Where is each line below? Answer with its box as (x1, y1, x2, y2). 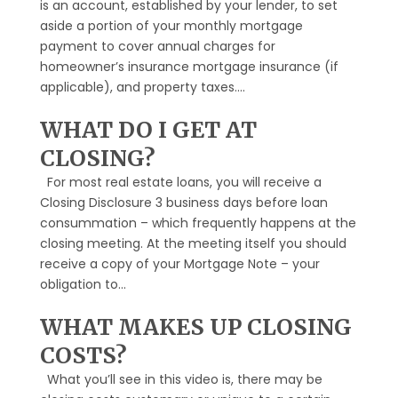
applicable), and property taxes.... (39, 78, 245, 96)
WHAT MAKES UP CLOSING (39, 313, 352, 341)
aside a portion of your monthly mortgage (39, 17, 303, 35)
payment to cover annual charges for (39, 37, 275, 55)
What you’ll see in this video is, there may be (39, 370, 322, 388)
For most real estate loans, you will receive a (39, 173, 322, 191)
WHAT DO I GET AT (39, 115, 257, 144)
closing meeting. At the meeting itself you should (39, 235, 346, 252)
